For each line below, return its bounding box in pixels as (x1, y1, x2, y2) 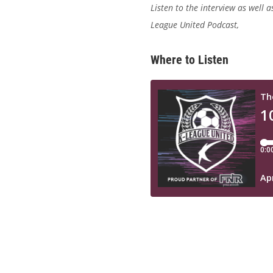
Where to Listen (151, 52, 229, 67)
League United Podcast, (151, 18, 241, 30)
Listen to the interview (151, 1, 238, 13)
